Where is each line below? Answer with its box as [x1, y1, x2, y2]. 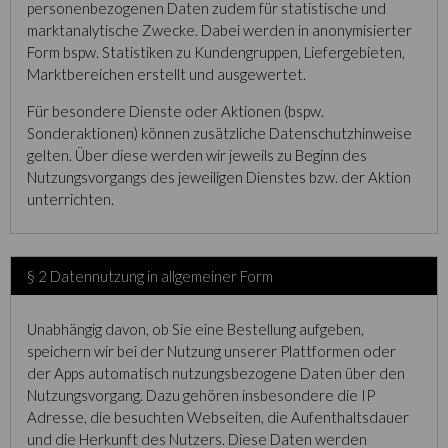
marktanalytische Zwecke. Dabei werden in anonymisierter [27, 21, 412, 39]
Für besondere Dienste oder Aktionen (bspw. [27, 102, 324, 120]
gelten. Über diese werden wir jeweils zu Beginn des [27, 146, 367, 164]
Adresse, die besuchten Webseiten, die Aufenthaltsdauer [27, 408, 409, 426]
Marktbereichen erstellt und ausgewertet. [27, 65, 306, 83]
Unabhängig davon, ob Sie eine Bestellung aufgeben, [27, 320, 364, 338]
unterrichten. [27, 190, 114, 208]
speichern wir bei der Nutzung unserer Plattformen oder [27, 342, 396, 360]
